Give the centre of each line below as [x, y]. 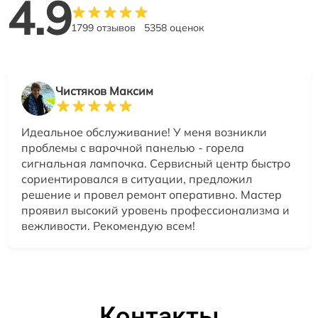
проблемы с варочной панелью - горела [133, 148]
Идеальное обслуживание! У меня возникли [144, 132]
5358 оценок [174, 28]
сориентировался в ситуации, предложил [137, 179]
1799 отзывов [103, 28]
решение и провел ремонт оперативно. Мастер [152, 194]
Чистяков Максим [104, 91]
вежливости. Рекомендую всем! [108, 226]
